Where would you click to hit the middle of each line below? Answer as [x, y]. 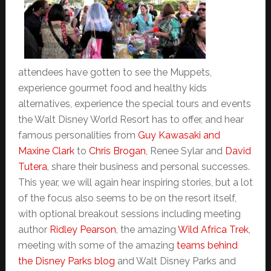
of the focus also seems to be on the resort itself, [127, 198]
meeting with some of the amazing [97, 246]
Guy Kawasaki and [179, 135]
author [34, 230]
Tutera [32, 167]
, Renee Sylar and [185, 151]
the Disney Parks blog [66, 261]
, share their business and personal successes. [148, 167]
